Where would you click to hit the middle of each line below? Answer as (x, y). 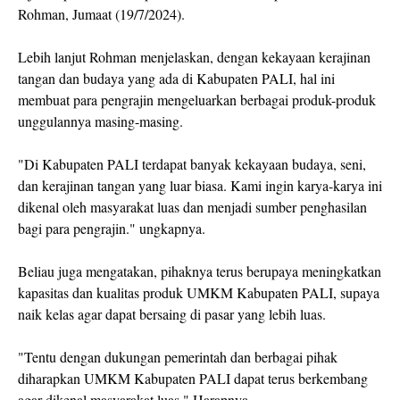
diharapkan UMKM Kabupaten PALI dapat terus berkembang (193, 378)
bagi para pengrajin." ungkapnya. (112, 228)
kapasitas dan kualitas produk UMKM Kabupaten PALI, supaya (199, 292)
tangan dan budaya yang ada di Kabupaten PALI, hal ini (176, 78)
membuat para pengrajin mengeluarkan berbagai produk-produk (197, 99)
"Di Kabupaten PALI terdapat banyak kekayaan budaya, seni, (192, 163)
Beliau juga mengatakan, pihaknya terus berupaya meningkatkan (200, 271)
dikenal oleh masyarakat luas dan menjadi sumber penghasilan (192, 206)
